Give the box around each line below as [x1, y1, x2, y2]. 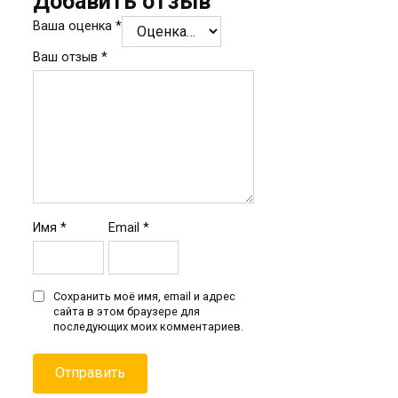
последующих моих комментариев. [53, 319, 244, 333]
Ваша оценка [33, 18, 116, 34]
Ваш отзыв [33, 49, 102, 65]
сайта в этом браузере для [53, 304, 201, 318]
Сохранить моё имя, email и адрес [53, 289, 236, 303]
